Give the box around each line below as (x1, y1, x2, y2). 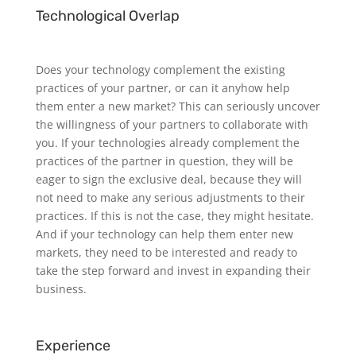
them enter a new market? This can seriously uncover (35, 99, 320, 114)
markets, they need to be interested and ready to (35, 245, 297, 261)
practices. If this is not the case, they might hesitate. (35, 208, 314, 224)
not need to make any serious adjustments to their (35, 190, 305, 206)
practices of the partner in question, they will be (35, 153, 293, 169)
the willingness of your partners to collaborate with (35, 117, 308, 133)
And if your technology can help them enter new (35, 226, 293, 242)
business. (35, 281, 87, 297)
